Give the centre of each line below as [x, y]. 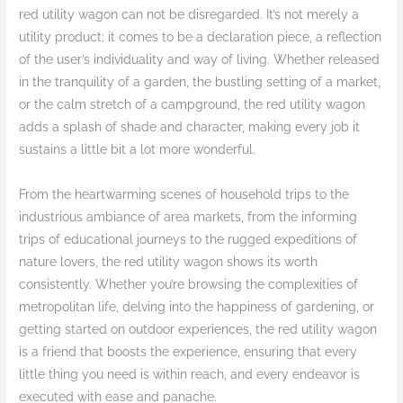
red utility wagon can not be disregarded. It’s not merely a [189, 15]
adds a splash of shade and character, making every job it [190, 127]
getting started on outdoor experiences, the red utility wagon [198, 330]
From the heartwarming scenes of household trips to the [184, 195]
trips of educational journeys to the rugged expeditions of [188, 240]
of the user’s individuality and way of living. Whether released [200, 60]
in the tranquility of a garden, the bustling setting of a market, [200, 82]
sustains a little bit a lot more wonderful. [138, 150]
